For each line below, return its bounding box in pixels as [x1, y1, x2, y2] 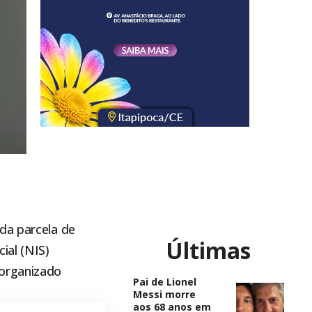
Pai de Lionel [132, 274, 196, 288]
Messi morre [132, 287, 196, 301]
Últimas [166, 235, 251, 265]
